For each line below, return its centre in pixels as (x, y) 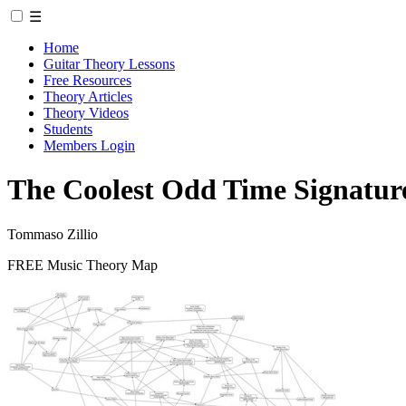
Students (68, 129)
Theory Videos (86, 113)
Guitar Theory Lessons (109, 64)
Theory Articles (88, 97)
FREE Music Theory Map (82, 265)
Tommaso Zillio (53, 234)
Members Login (89, 145)
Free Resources (87, 80)
